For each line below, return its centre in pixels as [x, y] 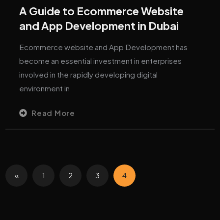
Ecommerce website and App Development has [104, 47]
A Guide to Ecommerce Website [102, 11]
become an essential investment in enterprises [101, 60]
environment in [45, 88]
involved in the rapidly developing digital [89, 74]
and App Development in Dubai [99, 25]
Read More [53, 112]
